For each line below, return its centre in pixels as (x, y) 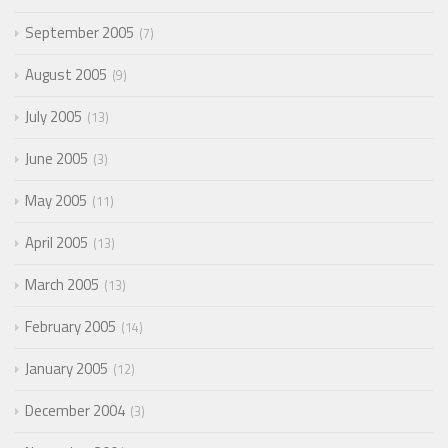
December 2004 (75, 410)
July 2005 (53, 116)
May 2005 (56, 200)
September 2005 (79, 32)
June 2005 (56, 158)
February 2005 (70, 326)
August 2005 (66, 74)
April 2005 (56, 242)
